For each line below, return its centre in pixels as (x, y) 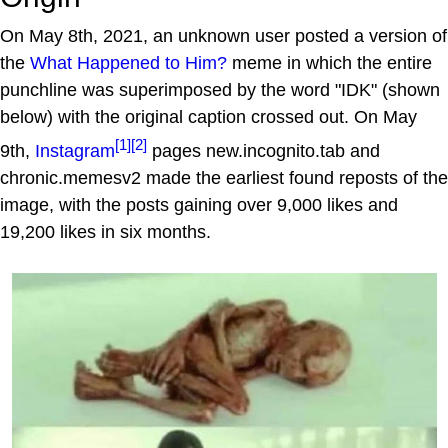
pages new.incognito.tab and (263, 151)
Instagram (75, 151)
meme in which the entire (329, 63)
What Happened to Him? (128, 63)
